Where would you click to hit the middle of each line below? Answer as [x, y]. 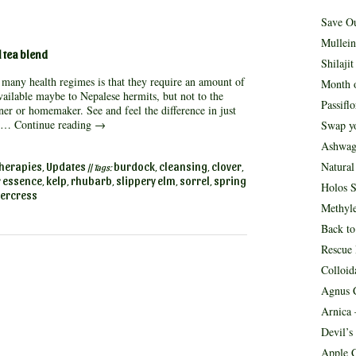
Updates [66, 166]
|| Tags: [99, 167]
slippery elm [145, 181]
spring [230, 181]
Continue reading [54, 124]
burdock [134, 166]
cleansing [183, 166]
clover [226, 166]
